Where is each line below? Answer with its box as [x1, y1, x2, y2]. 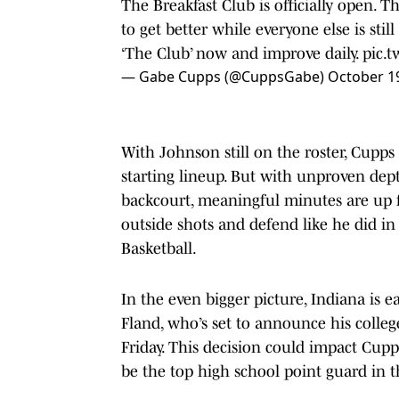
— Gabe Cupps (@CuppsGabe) [121, 66, 328, 86]
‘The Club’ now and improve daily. [121, 44, 362, 62]
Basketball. [121, 239, 197, 257]
